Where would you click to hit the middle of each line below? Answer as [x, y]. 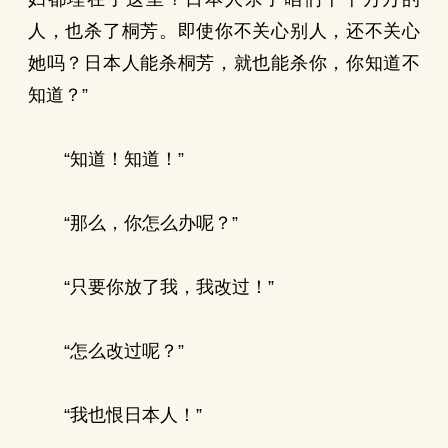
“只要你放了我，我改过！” [151, 287]
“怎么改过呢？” [106, 351]
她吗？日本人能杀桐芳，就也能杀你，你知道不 [224, 63]
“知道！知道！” [106, 159]
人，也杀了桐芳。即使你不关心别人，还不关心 [224, 31]
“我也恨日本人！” [115, 415]
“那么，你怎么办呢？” [133, 223]
